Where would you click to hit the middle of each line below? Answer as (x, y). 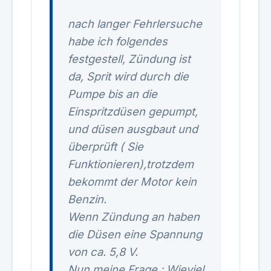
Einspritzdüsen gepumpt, (133, 111)
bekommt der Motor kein (132, 181)
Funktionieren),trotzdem (131, 164)
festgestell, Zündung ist (129, 59)
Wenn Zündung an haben (134, 217)
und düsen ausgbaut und (133, 129)
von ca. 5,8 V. (103, 252)
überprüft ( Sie (106, 146)
